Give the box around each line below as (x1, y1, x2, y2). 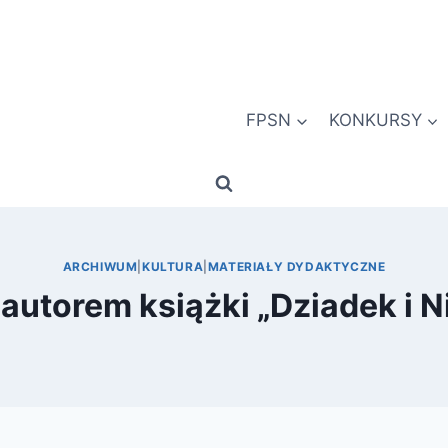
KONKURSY (328, 109, 422, 130)
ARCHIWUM (62, 259, 138, 275)
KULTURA (142, 259, 204, 275)
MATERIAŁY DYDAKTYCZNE (207, 259, 386, 275)
